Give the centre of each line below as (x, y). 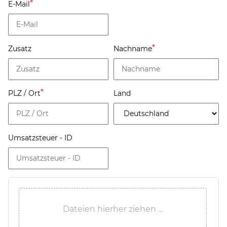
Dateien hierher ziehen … (113, 209)
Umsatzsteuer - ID (40, 138)
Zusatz (20, 48)
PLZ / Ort (24, 93)
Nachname (133, 48)
